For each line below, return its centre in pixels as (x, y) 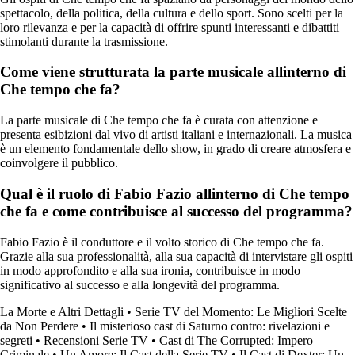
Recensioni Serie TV (96, 340)
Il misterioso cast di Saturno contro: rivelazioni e (210, 326)
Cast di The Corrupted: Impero (236, 340)
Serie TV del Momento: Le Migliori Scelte (241, 311)
